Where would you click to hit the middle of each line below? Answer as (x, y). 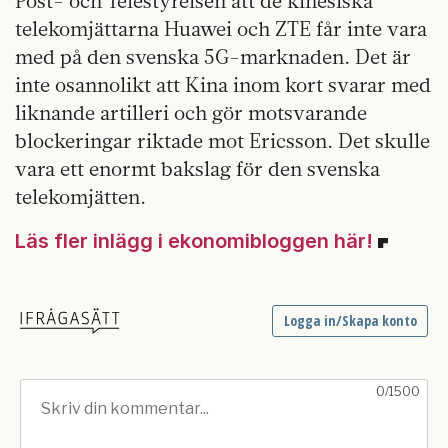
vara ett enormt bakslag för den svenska (197, 168)
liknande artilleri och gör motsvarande (191, 112)
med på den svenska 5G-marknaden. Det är (213, 56)
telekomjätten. (80, 196)
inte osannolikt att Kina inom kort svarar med (223, 84)
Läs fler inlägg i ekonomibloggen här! (194, 240)
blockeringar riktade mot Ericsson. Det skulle (222, 140)
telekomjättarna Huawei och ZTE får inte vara (221, 28)
